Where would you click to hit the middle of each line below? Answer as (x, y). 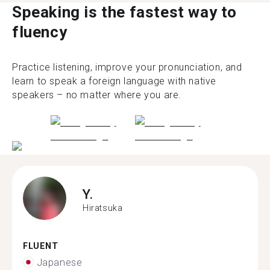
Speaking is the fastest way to (125, 12)
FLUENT (41, 246)
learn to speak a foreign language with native (115, 81)
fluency (40, 32)
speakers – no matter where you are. (97, 95)
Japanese (59, 262)
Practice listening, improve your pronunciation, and (127, 67)
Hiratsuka (103, 208)
